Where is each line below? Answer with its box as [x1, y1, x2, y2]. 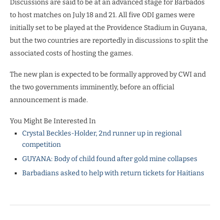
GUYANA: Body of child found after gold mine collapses [22, 154, 197, 163]
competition [22, 140, 61, 149]
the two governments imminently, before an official [10, 82, 174, 91]
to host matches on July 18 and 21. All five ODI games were [10, 10, 195, 19]
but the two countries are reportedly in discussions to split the [10, 36, 208, 45]
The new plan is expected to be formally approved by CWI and [10, 70, 206, 79]
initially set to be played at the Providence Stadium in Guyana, [10, 23, 207, 32]
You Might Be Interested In [10, 116, 96, 125]
